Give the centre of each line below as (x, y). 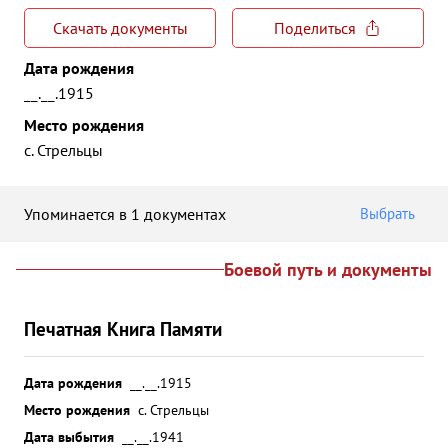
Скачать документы (120, 28)
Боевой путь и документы (328, 269)
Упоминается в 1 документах (125, 213)
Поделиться (315, 28)
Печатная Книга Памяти (123, 328)
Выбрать (387, 213)
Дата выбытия (69, 436)
